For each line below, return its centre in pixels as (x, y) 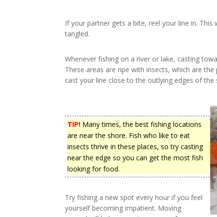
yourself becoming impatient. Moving (123, 208)
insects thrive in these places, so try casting (135, 146)
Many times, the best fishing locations (141, 124)
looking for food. (94, 169)
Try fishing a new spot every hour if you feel (134, 197)
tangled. (77, 33)
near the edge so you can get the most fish (135, 157)
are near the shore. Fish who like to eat (129, 135)
